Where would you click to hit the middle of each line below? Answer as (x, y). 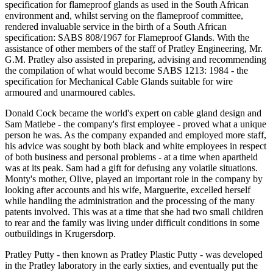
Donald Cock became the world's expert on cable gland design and (133, 113)
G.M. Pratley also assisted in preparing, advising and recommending (136, 59)
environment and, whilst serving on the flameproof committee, (124, 16)
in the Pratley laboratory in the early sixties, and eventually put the (131, 265)
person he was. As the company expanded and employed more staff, (136, 135)
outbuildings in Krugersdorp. (60, 234)
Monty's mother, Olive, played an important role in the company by (134, 179)
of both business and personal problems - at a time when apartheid (131, 157)
